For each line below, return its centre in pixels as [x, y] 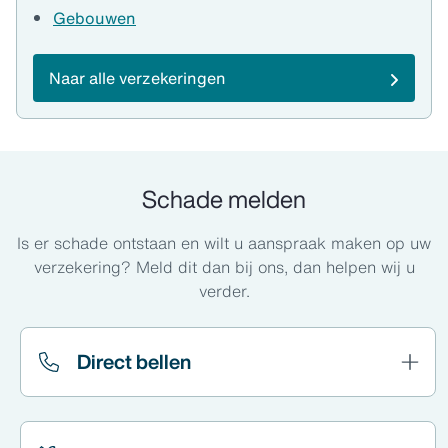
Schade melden [224, 199]
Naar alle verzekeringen [137, 78]
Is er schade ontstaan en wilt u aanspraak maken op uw [224, 243]
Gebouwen [94, 18]
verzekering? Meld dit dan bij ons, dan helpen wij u [224, 267]
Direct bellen [134, 362]
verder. [224, 291]
